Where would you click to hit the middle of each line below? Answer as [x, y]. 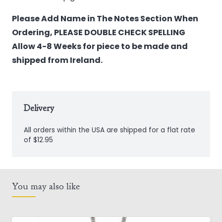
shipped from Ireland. [57, 60]
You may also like [46, 187]
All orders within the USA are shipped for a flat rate [110, 130]
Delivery [39, 108]
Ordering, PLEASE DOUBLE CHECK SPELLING [99, 33]
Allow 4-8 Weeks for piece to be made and [100, 47]
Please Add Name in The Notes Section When [105, 19]
